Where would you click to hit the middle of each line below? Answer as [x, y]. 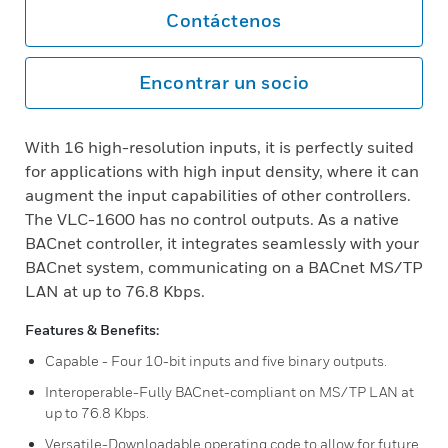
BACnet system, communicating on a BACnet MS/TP [224, 267]
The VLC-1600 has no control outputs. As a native [212, 219]
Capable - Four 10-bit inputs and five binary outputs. [216, 360]
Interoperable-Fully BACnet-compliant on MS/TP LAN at [229, 391]
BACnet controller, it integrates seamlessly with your [222, 243]
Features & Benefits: [92, 329]
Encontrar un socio [224, 82]
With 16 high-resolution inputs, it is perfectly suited [219, 147]
